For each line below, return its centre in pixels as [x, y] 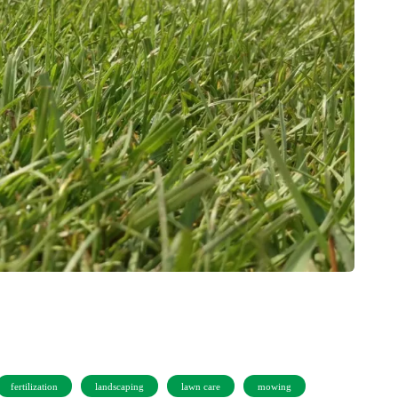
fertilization [34, 386]
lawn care [201, 386]
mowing [275, 386]
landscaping [119, 386]
